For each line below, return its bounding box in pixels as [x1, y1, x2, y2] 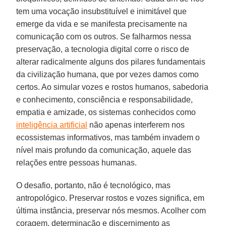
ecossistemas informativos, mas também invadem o [16, 133, 200, 142]
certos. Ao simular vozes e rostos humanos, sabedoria [16, 82, 209, 91]
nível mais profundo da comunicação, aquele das [16, 145, 192, 154]
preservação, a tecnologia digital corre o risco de [16, 44, 190, 53]
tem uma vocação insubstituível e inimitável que [16, 7, 187, 16]
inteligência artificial [16, 120, 88, 129]
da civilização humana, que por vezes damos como [16, 70, 199, 79]
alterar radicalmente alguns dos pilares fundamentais [16, 57, 206, 66]
